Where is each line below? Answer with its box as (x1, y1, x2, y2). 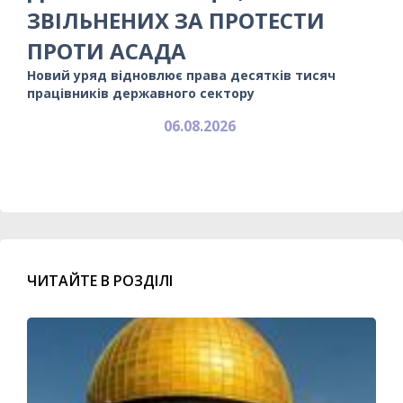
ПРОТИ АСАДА (27, 35, 186, 66)
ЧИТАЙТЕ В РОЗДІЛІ (27, 270, 173, 291)
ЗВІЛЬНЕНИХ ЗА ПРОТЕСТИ (27, 4, 325, 35)
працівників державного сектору (27, 84, 255, 102)
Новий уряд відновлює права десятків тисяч (27, 66, 336, 84)
